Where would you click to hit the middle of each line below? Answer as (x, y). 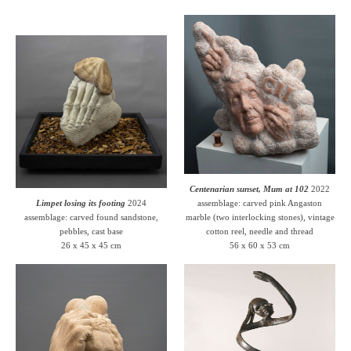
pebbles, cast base (91, 231)
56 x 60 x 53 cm (260, 245)
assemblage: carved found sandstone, (91, 217)
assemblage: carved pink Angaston (260, 203)
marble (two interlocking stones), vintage (260, 217)
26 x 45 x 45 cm (91, 245)
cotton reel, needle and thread (260, 231)
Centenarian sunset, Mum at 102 (250, 188)
